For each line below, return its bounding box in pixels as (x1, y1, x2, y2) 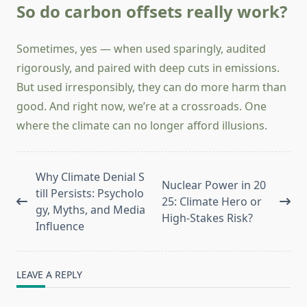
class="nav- (16, 185, 74, 201)
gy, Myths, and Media (36, 202, 145, 218)
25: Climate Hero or (162, 194, 262, 210)
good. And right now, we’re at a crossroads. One (16, 99, 267, 114)
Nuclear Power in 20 (162, 177, 266, 193)
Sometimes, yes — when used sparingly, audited (16, 41, 266, 57)
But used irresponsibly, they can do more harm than (16, 79, 286, 95)
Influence (36, 219, 84, 234)
